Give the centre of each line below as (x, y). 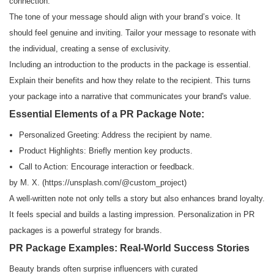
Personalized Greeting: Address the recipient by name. (115, 135)
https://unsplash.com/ (83, 183)
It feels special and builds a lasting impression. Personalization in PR (132, 215)
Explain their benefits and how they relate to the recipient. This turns (130, 81)
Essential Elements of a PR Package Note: (107, 114)
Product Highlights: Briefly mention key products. (106, 151)
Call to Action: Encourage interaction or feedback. (106, 167)
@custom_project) (154, 183)
